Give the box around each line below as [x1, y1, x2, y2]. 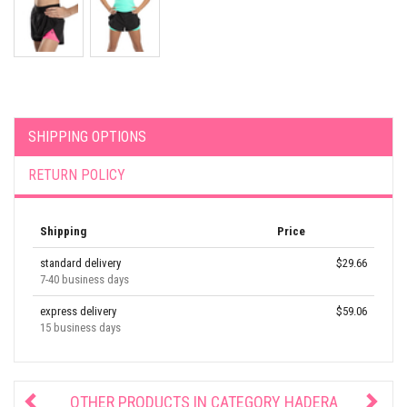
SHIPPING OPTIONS [28, 128, 146, 145]
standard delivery [40, 256, 121, 270]
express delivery [40, 304, 116, 318]
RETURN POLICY [28, 166, 125, 184]
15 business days [40, 321, 121, 334]
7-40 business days [40, 273, 129, 286]
